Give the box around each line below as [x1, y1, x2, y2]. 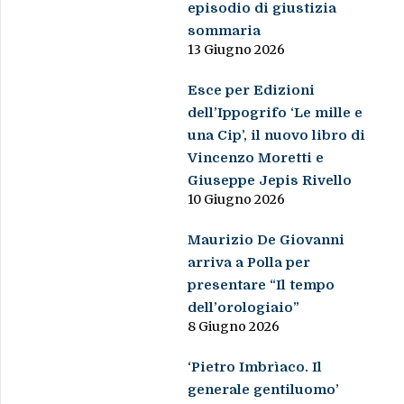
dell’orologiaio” [188, 298, 300, 316]
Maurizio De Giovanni [188, 231, 345, 248]
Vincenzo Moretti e [188, 149, 325, 166]
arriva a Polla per [188, 253, 311, 271]
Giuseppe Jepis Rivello [188, 171, 353, 188]
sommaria [188, 22, 262, 39]
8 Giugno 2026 [188, 317, 280, 335]
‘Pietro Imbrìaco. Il [188, 358, 323, 375]
